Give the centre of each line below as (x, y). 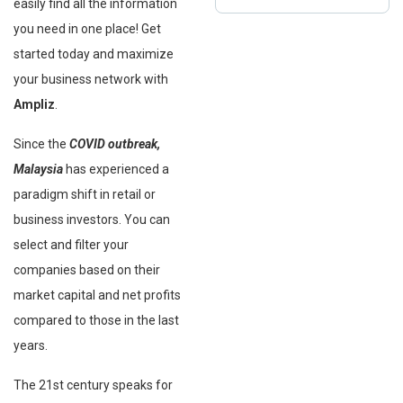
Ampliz (34, 104)
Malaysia (38, 169)
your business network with (91, 79)
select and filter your (71, 244)
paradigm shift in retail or (85, 194)
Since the (41, 143)
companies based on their (87, 269)
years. (31, 345)
